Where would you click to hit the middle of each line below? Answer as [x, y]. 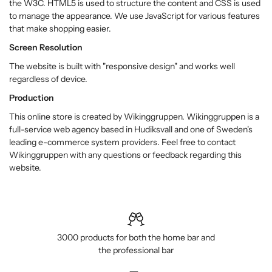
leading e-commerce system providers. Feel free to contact [122, 142]
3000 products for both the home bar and [136, 237]
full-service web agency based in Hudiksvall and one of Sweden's [131, 129]
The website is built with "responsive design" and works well [122, 66]
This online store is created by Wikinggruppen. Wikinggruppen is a [134, 117]
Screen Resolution [46, 47]
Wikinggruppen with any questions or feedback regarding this [125, 155]
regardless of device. [48, 79]
